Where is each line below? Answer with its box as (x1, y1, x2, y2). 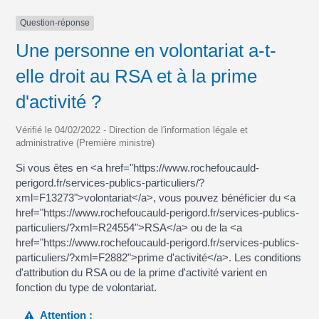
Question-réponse (20, 18, 90, 28)
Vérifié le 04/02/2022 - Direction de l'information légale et (16, 124, 249, 135)
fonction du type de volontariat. (16, 281, 157, 293)
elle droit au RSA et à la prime (16, 65, 258, 87)
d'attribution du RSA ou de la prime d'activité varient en (16, 266, 268, 278)
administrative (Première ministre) (16, 137, 155, 148)
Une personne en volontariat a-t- (16, 39, 277, 61)
